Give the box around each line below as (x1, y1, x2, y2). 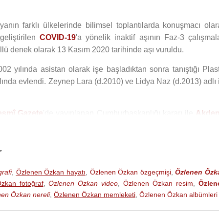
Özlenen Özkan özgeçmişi (89, 168, 171, 176)
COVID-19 (39, 33, 76, 42)
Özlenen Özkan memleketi (54, 191, 135, 198)
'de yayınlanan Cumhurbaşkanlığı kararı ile (43, 109, 196, 117)
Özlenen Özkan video (48, 179, 118, 187)
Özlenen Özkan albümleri (139, 191, 218, 198)
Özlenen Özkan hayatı (16, 168, 86, 176)
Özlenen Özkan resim (123, 179, 194, 187)
